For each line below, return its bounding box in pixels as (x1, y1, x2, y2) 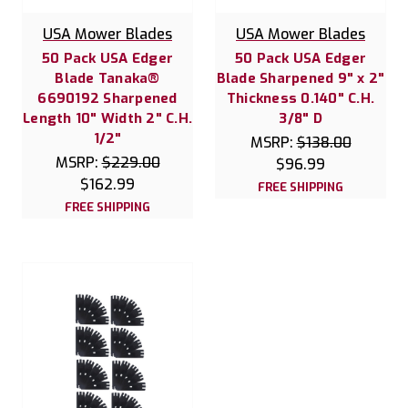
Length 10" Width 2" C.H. (23, 108, 192, 127)
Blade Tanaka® (55, 68, 160, 87)
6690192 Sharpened (37, 88, 178, 107)
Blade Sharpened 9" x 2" (216, 68, 385, 87)
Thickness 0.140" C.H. (226, 88, 375, 107)
